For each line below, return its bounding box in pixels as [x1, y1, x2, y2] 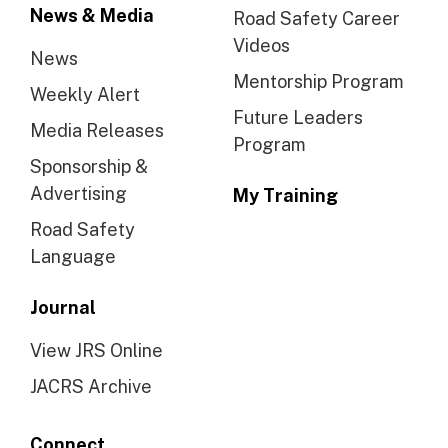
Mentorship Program [233, 70, 404, 92]
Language [30, 245, 116, 267]
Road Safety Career [233, 7, 400, 29]
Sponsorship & [30, 155, 148, 177]
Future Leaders [233, 106, 363, 128]
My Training [233, 184, 338, 206]
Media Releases [30, 119, 164, 141]
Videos [233, 34, 290, 56]
